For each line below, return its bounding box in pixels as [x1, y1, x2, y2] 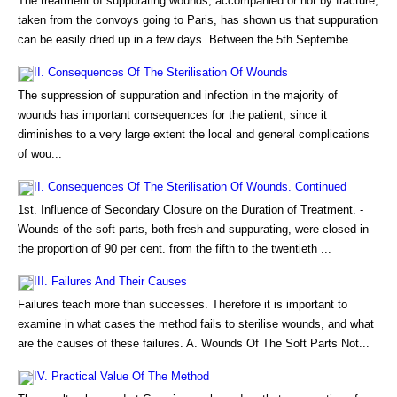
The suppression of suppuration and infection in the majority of [18, 89, 338, 102]
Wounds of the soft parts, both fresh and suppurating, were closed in [18, 222, 369, 236]
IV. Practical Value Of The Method [34, 370, 209, 383]
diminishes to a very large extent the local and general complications [18, 128, 370, 141]
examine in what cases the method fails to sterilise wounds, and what [18, 317, 374, 331]
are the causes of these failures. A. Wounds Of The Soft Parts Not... [18, 337, 370, 350]
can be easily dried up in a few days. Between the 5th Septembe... [18, 33, 359, 46]
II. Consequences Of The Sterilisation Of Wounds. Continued [34, 180, 346, 193]
